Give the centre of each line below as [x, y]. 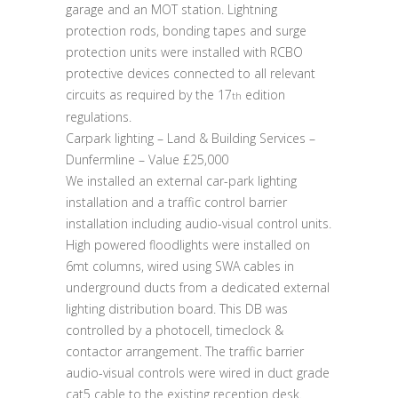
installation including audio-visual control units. [199, 223]
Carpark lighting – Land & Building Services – [191, 138]
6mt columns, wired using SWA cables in [180, 266]
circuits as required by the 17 [149, 95]
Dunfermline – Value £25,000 [147, 159]
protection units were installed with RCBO [184, 52]
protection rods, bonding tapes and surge [186, 31]
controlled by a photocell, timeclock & [175, 330]
